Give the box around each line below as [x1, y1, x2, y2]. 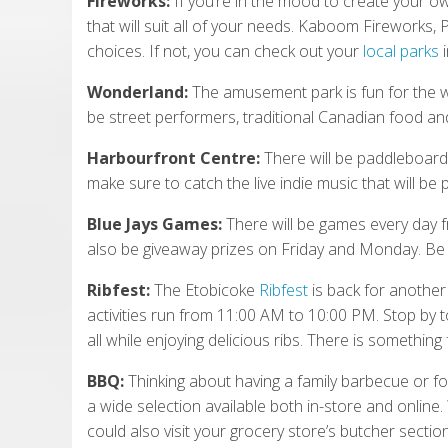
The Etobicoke [154, 278, 255, 301]
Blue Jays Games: [87, 212, 226, 235]
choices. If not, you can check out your [87, 39, 359, 62]
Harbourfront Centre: [87, 146, 260, 169]
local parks [363, 39, 439, 62]
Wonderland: [87, 80, 188, 103]
